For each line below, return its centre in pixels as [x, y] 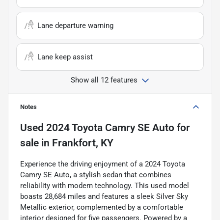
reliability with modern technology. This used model [105, 185]
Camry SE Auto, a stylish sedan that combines [96, 175]
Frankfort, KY [83, 143]
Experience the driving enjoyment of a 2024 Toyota [103, 164]
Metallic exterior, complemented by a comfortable [102, 207]
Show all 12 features [104, 80]
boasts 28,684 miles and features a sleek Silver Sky [104, 196]
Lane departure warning [75, 25]
